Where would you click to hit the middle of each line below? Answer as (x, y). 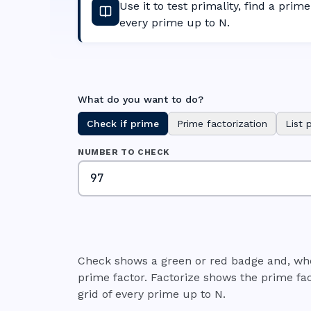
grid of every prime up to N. (152, 294)
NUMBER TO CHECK (124, 152)
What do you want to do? (141, 99)
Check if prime (123, 124)
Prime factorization (222, 124)
